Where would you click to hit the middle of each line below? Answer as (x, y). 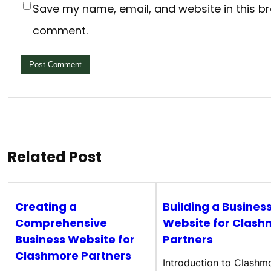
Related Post (55, 157)
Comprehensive (61, 223)
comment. (60, 30)
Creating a (46, 206)
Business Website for (75, 239)
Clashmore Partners (73, 255)
